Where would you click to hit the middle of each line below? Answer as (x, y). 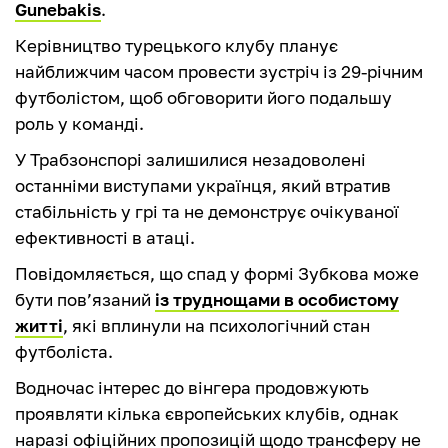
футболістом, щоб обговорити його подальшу (203, 98)
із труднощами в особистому (277, 300)
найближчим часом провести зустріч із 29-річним (219, 72)
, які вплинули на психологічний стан (216, 326)
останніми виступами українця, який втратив (203, 186)
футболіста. (64, 352)
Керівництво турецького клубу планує (176, 46)
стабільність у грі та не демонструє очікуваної (207, 212)
